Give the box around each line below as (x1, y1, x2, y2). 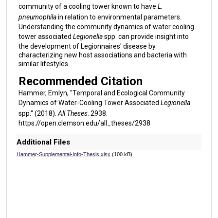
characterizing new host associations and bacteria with (18, 51, 187, 59)
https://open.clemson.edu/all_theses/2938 (18, 119, 150, 127)
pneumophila (18, 13, 56, 21)
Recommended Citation (18, 74, 143, 89)
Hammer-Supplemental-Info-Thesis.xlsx (16, 151, 110, 157)
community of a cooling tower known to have (18, 2, 158, 11)
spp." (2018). (18, 109, 58, 118)
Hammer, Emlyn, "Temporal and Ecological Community (18, 89, 185, 97)
